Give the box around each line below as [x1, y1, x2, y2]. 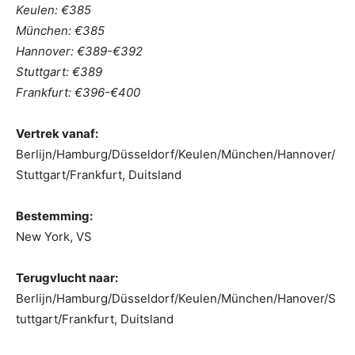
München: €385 [16, 23, 105, 39]
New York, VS [16, 229, 92, 245]
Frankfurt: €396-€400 [16, 85, 140, 101]
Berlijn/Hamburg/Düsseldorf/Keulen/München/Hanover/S [16, 291, 336, 307]
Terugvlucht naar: [16, 270, 118, 286]
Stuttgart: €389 [16, 64, 102, 80]
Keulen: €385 [16, 2, 91, 18]
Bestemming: [16, 208, 93, 224]
